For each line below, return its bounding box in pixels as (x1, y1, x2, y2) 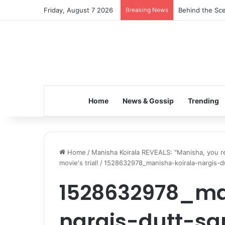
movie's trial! (59, 159, 98, 167)
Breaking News (126, 6, 168, 14)
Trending (187, 96, 219, 105)
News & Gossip (122, 96, 174, 105)
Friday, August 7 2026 (44, 6, 113, 14)
